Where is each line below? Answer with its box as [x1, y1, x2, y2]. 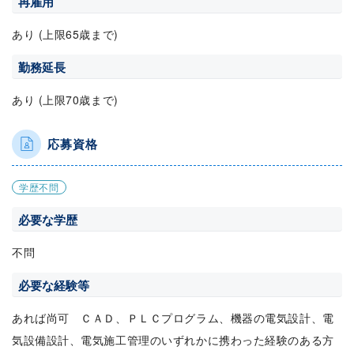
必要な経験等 [18, 276, 89, 294]
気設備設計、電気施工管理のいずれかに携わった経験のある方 [12, 331, 334, 348]
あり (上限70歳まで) [12, 91, 119, 107]
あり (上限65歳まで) [12, 25, 119, 42]
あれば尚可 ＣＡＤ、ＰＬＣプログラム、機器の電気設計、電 [12, 309, 334, 326]
